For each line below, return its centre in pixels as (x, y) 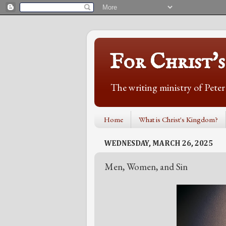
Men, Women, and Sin (146, 166)
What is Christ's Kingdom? (178, 120)
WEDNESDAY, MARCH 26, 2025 (159, 144)
